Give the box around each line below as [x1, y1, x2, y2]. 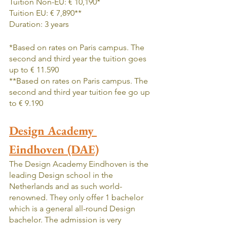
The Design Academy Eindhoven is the [9, 159, 150, 169]
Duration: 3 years [9, 19, 69, 29]
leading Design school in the [9, 170, 115, 180]
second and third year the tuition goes [9, 53, 148, 63]
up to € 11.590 [9, 64, 59, 74]
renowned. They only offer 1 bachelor [9, 192, 145, 202]
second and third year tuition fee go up [9, 87, 152, 97]
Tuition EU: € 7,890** [9, 8, 82, 18]
